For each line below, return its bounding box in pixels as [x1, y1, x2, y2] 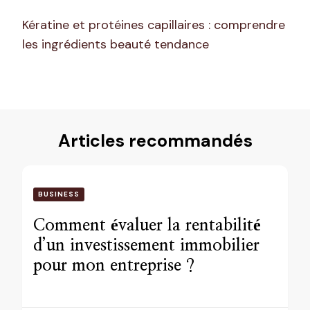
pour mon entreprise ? [33, 257, 194, 274]
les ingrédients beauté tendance [22, 35, 209, 53]
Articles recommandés [57, 129, 253, 152]
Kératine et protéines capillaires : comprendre [22, 16, 285, 33]
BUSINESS [38, 189, 80, 199]
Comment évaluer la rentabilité [33, 217, 261, 234]
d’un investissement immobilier [33, 237, 259, 254]
